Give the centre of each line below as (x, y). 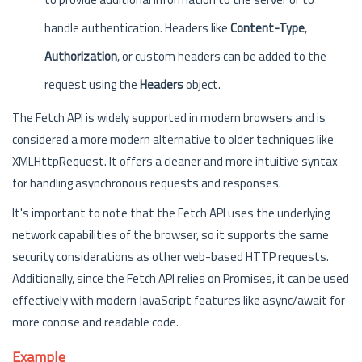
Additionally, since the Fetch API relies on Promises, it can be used (181, 278)
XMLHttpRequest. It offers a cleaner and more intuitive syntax (175, 161)
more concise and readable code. (95, 322)
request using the (92, 84)
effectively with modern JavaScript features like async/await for (179, 300)
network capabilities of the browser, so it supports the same (170, 235)
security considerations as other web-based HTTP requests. (170, 257)
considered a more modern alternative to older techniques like (173, 139)
